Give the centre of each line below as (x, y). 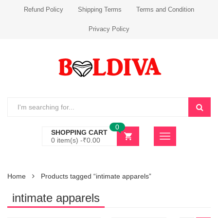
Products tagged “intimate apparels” (96, 176)
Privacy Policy (109, 29)
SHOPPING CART (79, 132)
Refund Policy (44, 9)
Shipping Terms (100, 9)
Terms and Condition (165, 9)
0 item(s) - (67, 140)
